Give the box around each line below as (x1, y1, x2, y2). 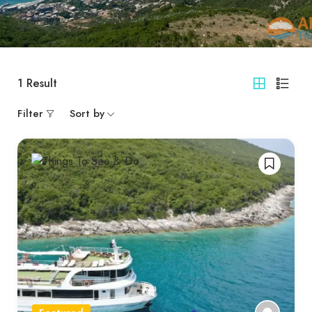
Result (23, 75, 57, 92)
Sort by (70, 106, 104, 122)
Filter (17, 106, 43, 122)
